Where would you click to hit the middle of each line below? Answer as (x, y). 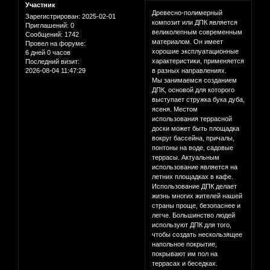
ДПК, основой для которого (193, 90)
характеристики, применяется (198, 61)
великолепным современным (197, 32)
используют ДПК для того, (192, 225)
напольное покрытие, (185, 244)
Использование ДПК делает (195, 187)
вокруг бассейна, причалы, (193, 138)
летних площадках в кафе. (193, 177)
